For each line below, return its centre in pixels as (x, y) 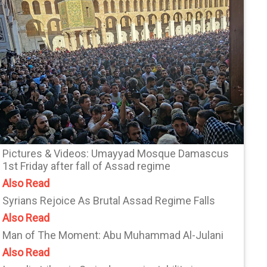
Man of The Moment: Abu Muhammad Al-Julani (113, 235)
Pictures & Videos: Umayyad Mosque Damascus (116, 154)
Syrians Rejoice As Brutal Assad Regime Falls (109, 201)
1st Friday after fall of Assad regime (87, 166)
